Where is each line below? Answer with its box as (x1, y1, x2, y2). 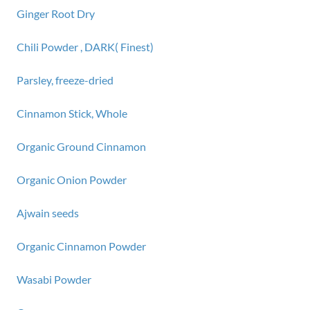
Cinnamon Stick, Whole (17, 107, 127, 120)
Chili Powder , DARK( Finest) (17, 40, 154, 53)
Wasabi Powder (17, 273, 91, 286)
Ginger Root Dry (17, 7, 95, 20)
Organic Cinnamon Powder (17, 239, 146, 253)
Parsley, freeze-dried (17, 73, 113, 86)
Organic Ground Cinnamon (17, 140, 146, 153)
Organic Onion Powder (17, 173, 127, 186)
